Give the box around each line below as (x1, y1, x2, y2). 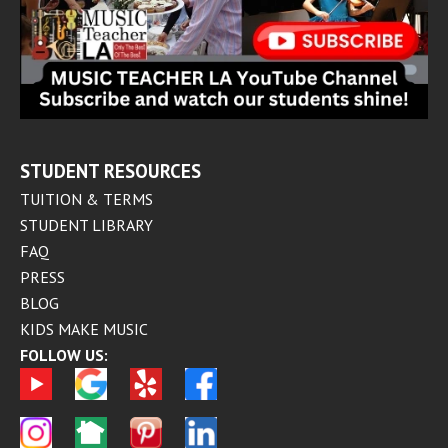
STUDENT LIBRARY (20, 214, 153, 235)
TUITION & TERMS (20, 188, 153, 209)
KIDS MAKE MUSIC (20, 318, 148, 339)
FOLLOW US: (20, 344, 108, 365)
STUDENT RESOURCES (20, 158, 201, 183)
